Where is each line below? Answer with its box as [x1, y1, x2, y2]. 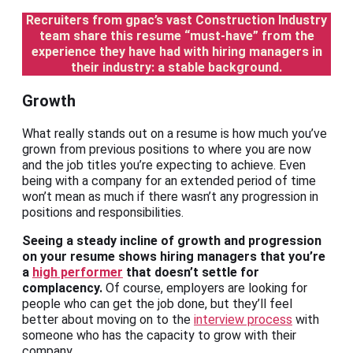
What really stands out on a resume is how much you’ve [22, 126, 327, 142]
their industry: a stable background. [71, 60, 282, 76]
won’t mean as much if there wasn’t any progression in [22, 189, 318, 205]
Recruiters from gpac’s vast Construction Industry [26, 13, 327, 28]
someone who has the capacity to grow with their [22, 328, 296, 344]
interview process [194, 312, 292, 328]
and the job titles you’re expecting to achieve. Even [22, 158, 306, 173]
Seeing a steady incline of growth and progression [22, 233, 321, 249]
